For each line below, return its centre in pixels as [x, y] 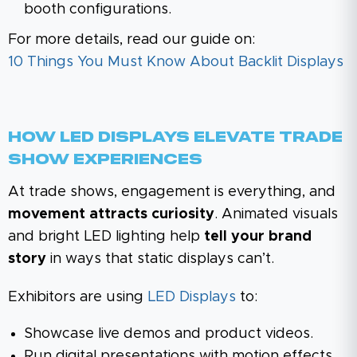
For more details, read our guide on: [131, 39]
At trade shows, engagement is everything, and [172, 192]
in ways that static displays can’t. [162, 259]
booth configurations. [98, 9]
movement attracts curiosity [111, 214]
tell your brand [258, 236]
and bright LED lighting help [106, 236]
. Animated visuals [276, 214]
